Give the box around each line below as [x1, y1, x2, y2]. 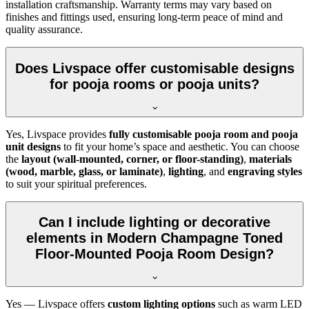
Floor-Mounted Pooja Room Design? [35, 246, 274, 262]
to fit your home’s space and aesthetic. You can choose [61, 140, 299, 152]
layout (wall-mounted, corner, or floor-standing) [21, 152, 243, 165]
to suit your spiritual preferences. [6, 177, 147, 190]
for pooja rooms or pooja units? [50, 77, 259, 92]
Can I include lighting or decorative [39, 215, 270, 230]
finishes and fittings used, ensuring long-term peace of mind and [6, 11, 283, 23]
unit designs [6, 140, 61, 152]
